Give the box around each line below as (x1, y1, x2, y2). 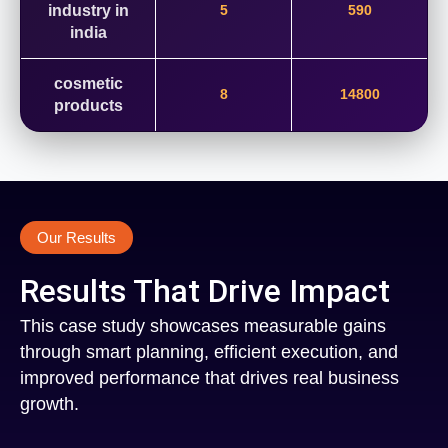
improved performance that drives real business (20, 368, 399, 389)
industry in (47, 2, 129, 20)
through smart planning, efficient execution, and (20, 342, 398, 363)
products (53, 97, 123, 115)
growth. (20, 394, 79, 415)
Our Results (37, 229, 116, 247)
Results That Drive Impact (20, 272, 390, 311)
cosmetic (53, 75, 123, 93)
